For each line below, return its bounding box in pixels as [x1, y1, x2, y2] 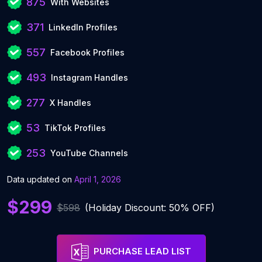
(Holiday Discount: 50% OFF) [85, 201, 215, 213]
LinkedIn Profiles [49, 22, 118, 32]
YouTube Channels [50, 148, 128, 158]
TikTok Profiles [44, 123, 106, 133]
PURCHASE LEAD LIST [93, 246, 191, 257]
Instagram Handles [51, 73, 128, 82]
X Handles [50, 98, 91, 108]
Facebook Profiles [50, 47, 125, 57]
